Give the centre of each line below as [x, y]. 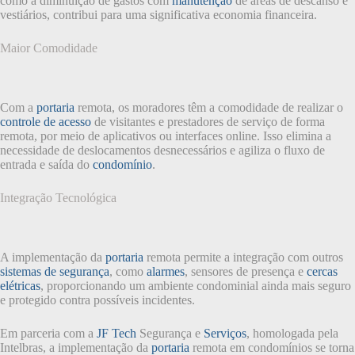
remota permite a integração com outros [243, 257]
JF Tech [116, 333]
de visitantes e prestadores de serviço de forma [208, 121]
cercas [322, 271]
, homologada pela [292, 333]
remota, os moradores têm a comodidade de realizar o [209, 107]
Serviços [225, 333]
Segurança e [170, 333]
